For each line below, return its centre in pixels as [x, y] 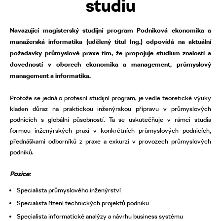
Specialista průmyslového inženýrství [69, 190]
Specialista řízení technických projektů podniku [83, 203]
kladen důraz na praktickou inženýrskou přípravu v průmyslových [110, 108]
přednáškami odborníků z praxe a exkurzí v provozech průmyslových [110, 141]
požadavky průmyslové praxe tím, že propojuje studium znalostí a [110, 53]
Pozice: [20, 174]
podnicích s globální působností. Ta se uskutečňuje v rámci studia [110, 119]
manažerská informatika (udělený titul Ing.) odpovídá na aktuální [110, 41]
